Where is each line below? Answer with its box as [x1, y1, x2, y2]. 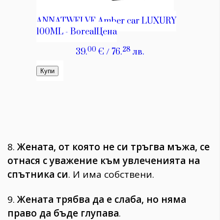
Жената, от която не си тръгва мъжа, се [17, 140, 210, 154]
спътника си [7, 168, 68, 181]
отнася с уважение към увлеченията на [7, 154, 200, 167]
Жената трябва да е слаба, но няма [17, 193, 186, 206]
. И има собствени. [68, 168, 154, 181]
